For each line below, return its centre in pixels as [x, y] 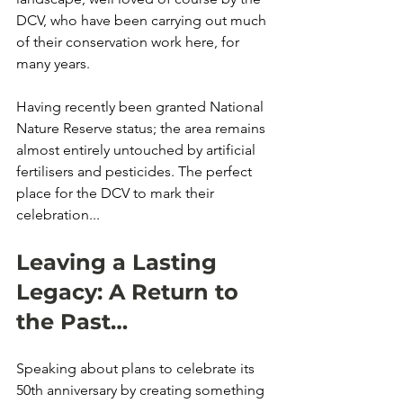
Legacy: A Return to [130, 292]
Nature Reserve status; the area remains [143, 128]
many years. [55, 63]
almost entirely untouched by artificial [138, 150]
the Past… [72, 322]
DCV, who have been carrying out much [143, 20]
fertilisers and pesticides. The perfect [136, 171]
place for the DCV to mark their [117, 193]
